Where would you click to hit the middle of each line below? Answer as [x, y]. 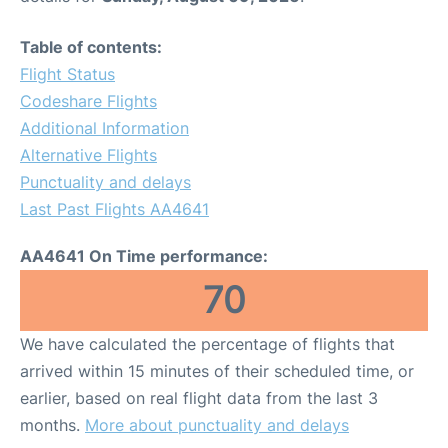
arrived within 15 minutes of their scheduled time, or [217, 371]
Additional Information [104, 128]
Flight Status [67, 74]
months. [52, 425]
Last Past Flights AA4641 [114, 209]
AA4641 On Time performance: [144, 256]
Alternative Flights [88, 155]
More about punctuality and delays [217, 425]
